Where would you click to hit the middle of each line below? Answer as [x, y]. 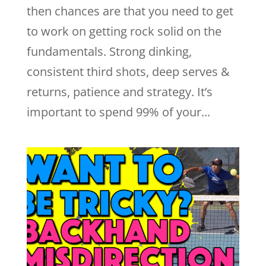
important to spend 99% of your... [118, 112]
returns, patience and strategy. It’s [119, 92]
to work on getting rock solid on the [124, 31]
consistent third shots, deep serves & [128, 72]
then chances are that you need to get [130, 11]
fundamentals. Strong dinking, [109, 51]
